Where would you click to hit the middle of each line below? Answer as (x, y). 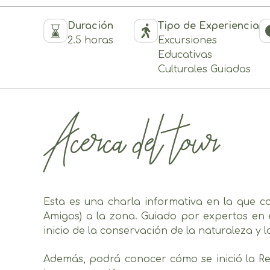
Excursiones (187, 41)
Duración (90, 26)
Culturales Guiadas (204, 70)
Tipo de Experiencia (209, 26)
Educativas (185, 55)
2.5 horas (90, 41)
